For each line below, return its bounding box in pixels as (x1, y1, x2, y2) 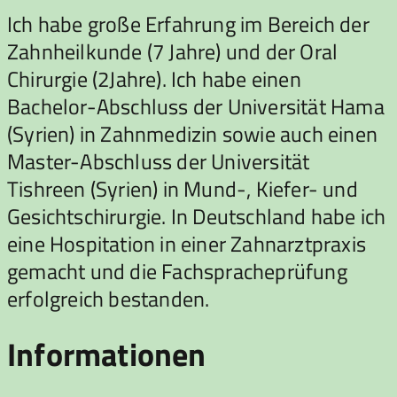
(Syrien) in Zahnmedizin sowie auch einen (7, 117, 378, 150)
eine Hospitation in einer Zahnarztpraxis (7, 227, 367, 260)
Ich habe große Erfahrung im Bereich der (7, 7, 370, 40)
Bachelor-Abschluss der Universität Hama (7, 90, 385, 122)
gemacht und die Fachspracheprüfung (7, 254, 347, 287)
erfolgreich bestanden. (7, 282, 210, 315)
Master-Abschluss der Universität (7, 144, 310, 177)
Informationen (7, 329, 206, 378)
